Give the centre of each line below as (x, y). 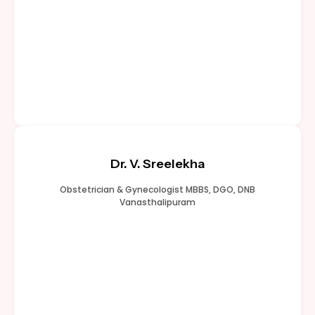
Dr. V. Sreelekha (157, 163)
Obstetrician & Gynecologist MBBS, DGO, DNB (157, 189)
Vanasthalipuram (157, 202)
